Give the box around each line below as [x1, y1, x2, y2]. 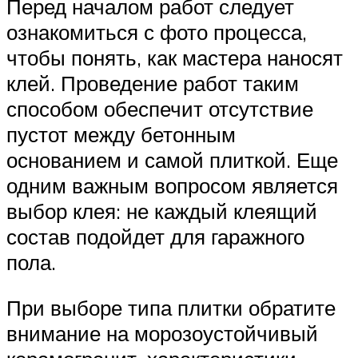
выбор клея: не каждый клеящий [6, 197, 317, 224]
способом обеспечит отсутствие [6, 95, 313, 121]
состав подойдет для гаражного [6, 223, 304, 249]
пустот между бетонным [6, 121, 236, 147]
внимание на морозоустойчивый [6, 320, 318, 347]
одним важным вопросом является [6, 172, 338, 198]
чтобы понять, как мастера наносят [6, 44, 343, 70]
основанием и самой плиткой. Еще [6, 146, 338, 173]
